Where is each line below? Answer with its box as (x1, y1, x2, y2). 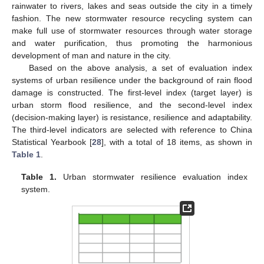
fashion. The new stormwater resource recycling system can (12, 13, 252, 23)
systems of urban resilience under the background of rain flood (12, 75, 252, 85)
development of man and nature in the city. (12, 50, 171, 60)
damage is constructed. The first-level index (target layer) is (12, 87, 252, 97)
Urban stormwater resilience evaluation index (57, 172, 247, 182)
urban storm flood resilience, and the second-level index (12, 100, 252, 110)
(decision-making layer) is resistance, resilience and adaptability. (12, 112, 252, 122)
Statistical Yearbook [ (12, 137, 93, 147)
